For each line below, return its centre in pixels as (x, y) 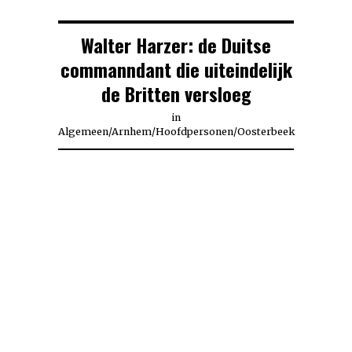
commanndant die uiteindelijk (176, 70)
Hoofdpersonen (194, 132)
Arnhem (132, 132)
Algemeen (83, 132)
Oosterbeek (266, 132)
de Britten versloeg (176, 94)
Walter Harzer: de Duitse (176, 45)
